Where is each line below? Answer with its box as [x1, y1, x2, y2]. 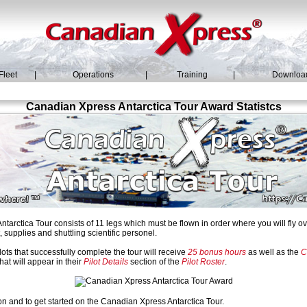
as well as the [246, 247, 301, 257]
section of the [128, 257, 182, 267]
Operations [72, 70, 114, 79]
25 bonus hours [188, 247, 246, 257]
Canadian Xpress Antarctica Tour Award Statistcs [25, 101, 282, 112]
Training [177, 70, 208, 79]
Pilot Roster [182, 257, 225, 267]
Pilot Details [84, 257, 128, 267]
